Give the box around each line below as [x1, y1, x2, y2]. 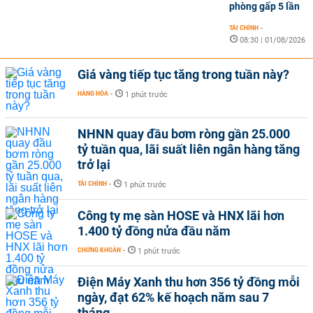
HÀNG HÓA [78, 89, 108, 97]
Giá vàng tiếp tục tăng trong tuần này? [78, 66, 289, 82]
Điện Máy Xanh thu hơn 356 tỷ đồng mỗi [78, 274, 300, 289]
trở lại [78, 156, 110, 172]
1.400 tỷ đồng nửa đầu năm [78, 223, 231, 238]
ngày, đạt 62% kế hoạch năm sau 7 [78, 289, 269, 305]
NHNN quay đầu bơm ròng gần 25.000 [78, 126, 290, 141]
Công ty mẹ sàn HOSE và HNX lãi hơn [78, 208, 284, 223]
